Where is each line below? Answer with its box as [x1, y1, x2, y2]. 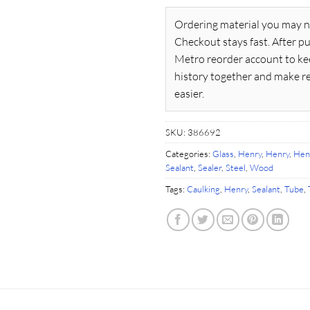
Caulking [187, 183, 220, 195]
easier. [174, 86, 204, 101]
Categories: [165, 148, 212, 160]
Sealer [198, 162, 221, 174]
